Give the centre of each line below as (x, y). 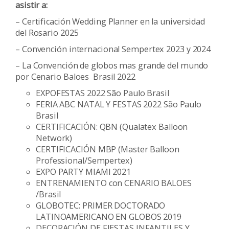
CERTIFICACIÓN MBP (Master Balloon (108, 149)
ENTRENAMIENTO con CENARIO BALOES (114, 183)
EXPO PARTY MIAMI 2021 (83, 171)
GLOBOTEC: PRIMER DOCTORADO (101, 205)
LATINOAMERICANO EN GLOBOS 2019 (109, 216)
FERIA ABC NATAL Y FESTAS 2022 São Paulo (119, 104)
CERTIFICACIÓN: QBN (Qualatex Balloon (112, 127)
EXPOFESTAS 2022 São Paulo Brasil (102, 93)
